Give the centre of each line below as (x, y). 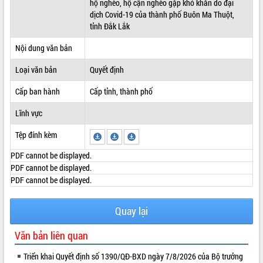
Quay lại (131, 211)
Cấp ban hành (37, 91)
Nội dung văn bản (43, 48)
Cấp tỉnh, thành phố (121, 91)
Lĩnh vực (28, 113)
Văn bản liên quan (51, 235)
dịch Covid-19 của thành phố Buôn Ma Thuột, (162, 14)
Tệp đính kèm (36, 134)
